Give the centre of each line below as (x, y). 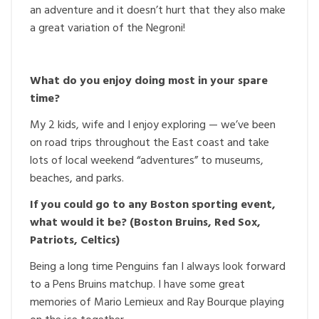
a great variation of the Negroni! (108, 28)
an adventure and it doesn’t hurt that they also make (158, 11)
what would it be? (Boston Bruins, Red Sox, (145, 223)
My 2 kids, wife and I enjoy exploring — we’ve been (153, 125)
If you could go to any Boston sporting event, (153, 205)
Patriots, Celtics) (75, 241)
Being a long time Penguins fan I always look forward (158, 267)
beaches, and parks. (77, 179)
